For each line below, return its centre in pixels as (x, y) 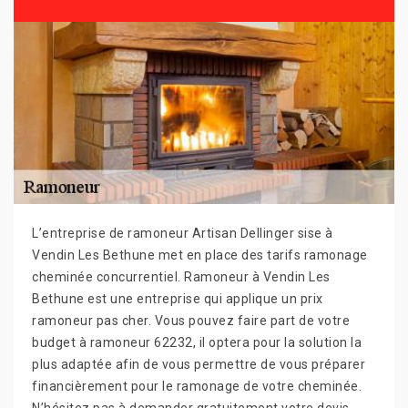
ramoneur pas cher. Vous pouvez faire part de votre (191, 320)
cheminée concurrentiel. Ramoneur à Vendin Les (181, 276)
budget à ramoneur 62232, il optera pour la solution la (197, 342)
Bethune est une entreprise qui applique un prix (178, 298)
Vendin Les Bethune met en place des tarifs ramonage (200, 255)
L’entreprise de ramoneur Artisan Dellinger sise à (183, 233)
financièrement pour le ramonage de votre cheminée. (197, 386)
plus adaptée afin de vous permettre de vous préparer (199, 364)
